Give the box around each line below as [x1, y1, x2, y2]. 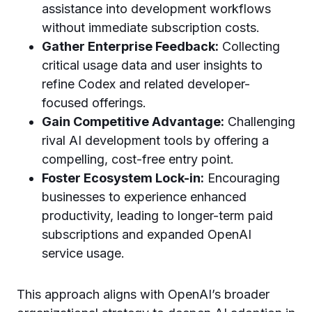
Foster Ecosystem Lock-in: [42, 170, 204, 185]
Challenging [224, 114, 295, 129]
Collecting [219, 38, 280, 54]
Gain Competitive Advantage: [42, 114, 224, 129]
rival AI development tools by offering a [42, 132, 269, 148]
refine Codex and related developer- [42, 76, 250, 91]
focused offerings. [42, 95, 146, 110]
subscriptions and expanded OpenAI [42, 226, 251, 242]
